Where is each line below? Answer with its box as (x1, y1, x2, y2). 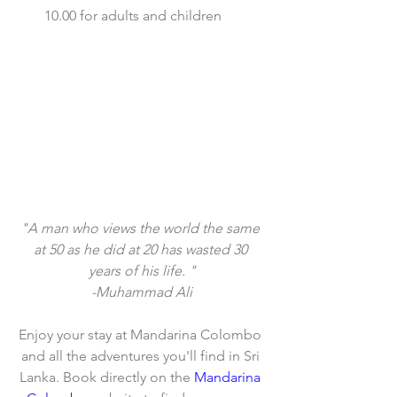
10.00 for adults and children (44, 6, 229, 24)
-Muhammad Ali (91, 284, 192, 301)
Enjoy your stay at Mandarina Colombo (19, 326, 265, 344)
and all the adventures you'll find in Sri (20, 347, 263, 365)
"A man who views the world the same (20, 220, 263, 237)
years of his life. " (88, 262, 196, 280)
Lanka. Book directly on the (19, 369, 194, 386)
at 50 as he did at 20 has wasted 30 (33, 241, 251, 259)
